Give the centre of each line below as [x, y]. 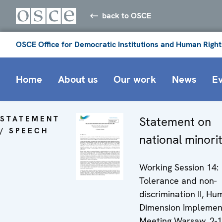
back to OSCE [127, 15]
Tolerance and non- [178, 180]
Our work [135, 79]
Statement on [175, 121]
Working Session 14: [179, 167]
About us [78, 79]
